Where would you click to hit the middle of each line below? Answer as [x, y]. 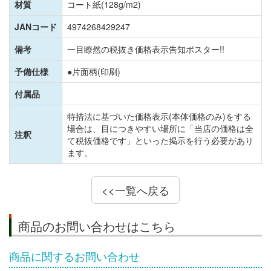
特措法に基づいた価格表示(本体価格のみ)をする [159, 116]
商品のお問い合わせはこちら [97, 226]
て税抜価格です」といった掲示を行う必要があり [160, 141]
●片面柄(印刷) [94, 72]
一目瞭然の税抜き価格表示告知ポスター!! [146, 49]
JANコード [36, 27]
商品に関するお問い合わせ [74, 256]
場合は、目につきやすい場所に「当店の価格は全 [160, 129]
